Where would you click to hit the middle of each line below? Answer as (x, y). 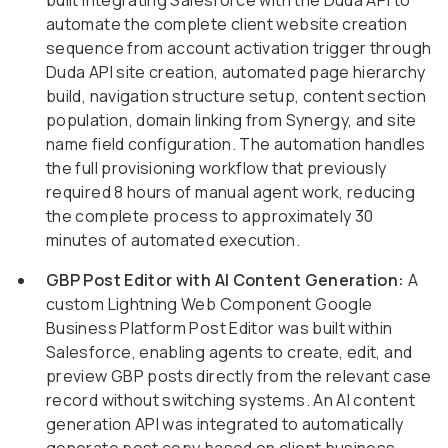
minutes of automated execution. (173, 240)
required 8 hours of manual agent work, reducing (230, 192)
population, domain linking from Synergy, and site (231, 120)
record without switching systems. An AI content (230, 400)
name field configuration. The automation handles (236, 144)
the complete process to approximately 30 (210, 216)
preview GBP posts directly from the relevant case (239, 376)
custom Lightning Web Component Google (209, 304)
